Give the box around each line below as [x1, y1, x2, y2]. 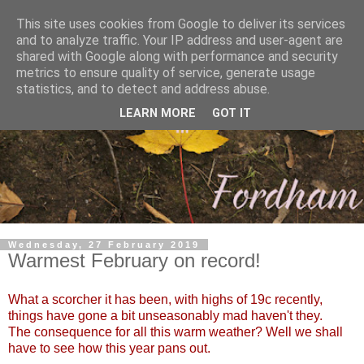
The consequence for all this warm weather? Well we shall [8, 325, 343, 340]
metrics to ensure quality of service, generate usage [16, 65, 315, 80]
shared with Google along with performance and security [16, 49, 338, 64]
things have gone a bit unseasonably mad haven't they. [8, 309, 323, 323]
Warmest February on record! [8, 249, 261, 272]
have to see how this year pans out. [8, 341, 210, 356]
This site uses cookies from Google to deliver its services [16, 16, 345, 32]
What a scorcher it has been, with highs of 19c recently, [8, 292, 323, 307]
